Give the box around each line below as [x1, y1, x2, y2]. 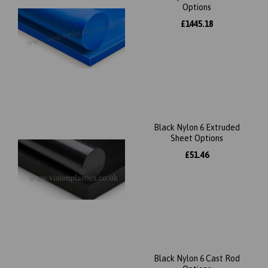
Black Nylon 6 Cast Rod [153, 254, 240, 264]
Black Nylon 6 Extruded [153, 123, 240, 133]
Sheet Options [170, 133, 223, 144]
